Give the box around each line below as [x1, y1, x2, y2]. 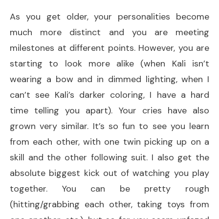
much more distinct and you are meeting [10, 26, 209, 38]
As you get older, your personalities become [10, 10, 209, 22]
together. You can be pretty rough [10, 182, 209, 195]
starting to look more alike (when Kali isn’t [10, 57, 209, 69]
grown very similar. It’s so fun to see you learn [10, 120, 209, 132]
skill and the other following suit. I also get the [10, 151, 209, 163]
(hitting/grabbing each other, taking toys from [10, 198, 209, 210]
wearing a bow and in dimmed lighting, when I [10, 73, 209, 85]
